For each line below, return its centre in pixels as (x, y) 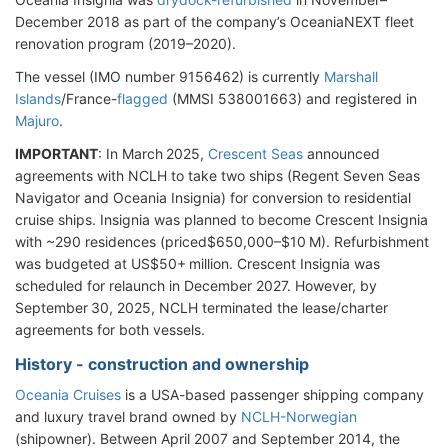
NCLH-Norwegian (299, 416)
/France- (89, 98)
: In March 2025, (153, 153)
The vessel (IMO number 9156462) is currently (169, 76)
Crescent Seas (255, 153)
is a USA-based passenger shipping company (272, 394)
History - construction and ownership (162, 363)
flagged (142, 98)
